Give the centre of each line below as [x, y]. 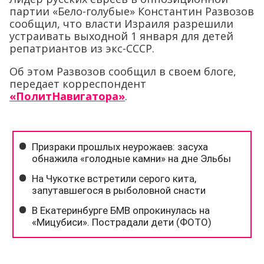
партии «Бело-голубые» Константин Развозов [132, 11]
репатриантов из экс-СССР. [82, 48]
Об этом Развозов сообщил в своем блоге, [123, 71]
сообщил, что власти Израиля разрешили [121, 23]
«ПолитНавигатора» [67, 96]
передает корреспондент [78, 83]
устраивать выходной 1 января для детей [121, 36]
